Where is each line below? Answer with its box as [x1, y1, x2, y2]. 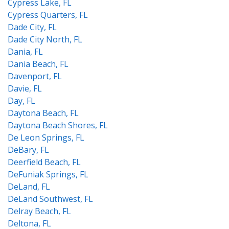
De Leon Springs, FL [8, 132, 84, 143]
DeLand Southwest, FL [8, 193, 93, 204]
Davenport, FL [8, 71, 62, 82]
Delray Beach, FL [8, 205, 71, 217]
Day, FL [8, 95, 35, 106]
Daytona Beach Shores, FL [8, 120, 108, 131]
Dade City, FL [8, 21, 57, 33]
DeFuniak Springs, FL [8, 169, 88, 180]
